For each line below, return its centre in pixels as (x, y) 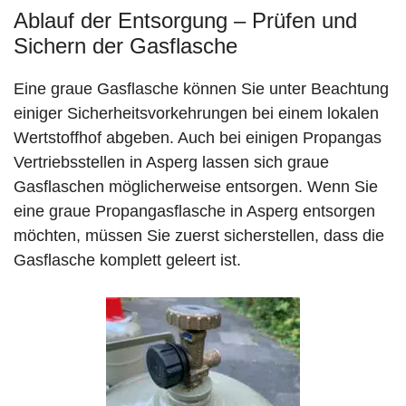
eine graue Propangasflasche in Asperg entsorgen (194, 212)
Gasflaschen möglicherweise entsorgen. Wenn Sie (196, 187)
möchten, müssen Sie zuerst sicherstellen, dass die (199, 236)
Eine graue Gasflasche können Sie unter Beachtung (201, 89)
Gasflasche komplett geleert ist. (127, 261)
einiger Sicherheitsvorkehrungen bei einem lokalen (196, 114)
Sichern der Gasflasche (126, 46)
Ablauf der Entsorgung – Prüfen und (185, 21)
